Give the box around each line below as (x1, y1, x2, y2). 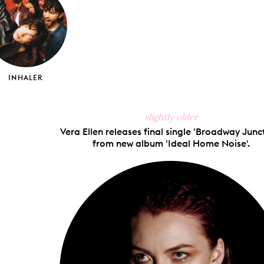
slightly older (144, 111, 197, 123)
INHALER (8, 72, 44, 82)
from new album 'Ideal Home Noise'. (92, 137, 250, 149)
